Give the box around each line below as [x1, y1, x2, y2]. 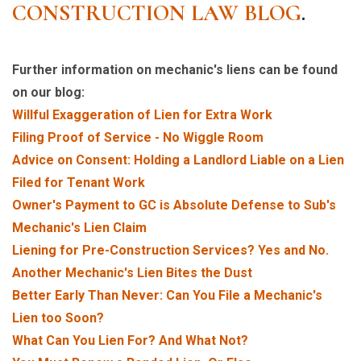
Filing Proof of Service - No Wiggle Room [12, 130, 263, 146]
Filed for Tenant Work [12, 175, 145, 191]
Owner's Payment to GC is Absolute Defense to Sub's [12, 197, 336, 214]
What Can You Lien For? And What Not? [12, 333, 248, 349]
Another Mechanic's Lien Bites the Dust [12, 265, 252, 281]
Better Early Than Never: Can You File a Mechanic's [12, 288, 322, 304]
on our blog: [12, 85, 88, 101]
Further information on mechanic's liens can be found [12, 62, 338, 78]
